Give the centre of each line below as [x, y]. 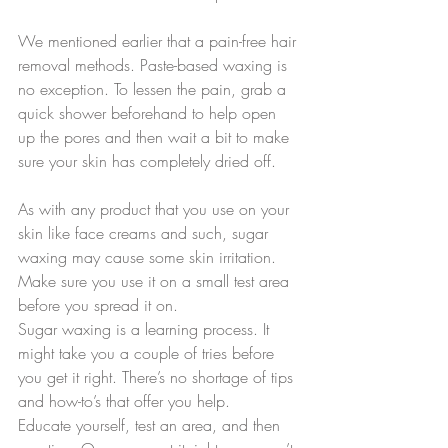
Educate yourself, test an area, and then [151, 425]
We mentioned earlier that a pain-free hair [159, 41]
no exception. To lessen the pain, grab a [154, 89]
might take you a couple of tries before [148, 353]
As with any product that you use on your [156, 209]
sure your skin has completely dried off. [149, 161]
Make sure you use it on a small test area [156, 281]
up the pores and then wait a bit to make [156, 137]
